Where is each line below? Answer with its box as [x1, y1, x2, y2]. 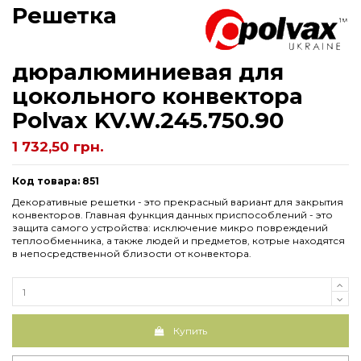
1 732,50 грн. [12, 138, 104, 156]
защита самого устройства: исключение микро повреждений [12, 221, 328, 234]
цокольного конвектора [12, 81, 303, 110]
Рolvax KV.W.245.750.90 [12, 106, 284, 134]
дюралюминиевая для [12, 57, 284, 85]
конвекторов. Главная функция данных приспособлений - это [12, 208, 333, 221]
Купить [173, 325, 208, 338]
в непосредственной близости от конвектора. [12, 247, 251, 259]
